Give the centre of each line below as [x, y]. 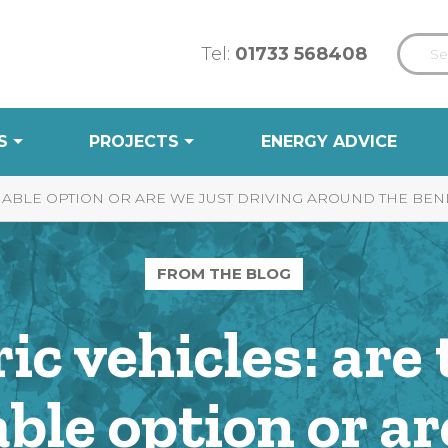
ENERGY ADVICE [328, 142]
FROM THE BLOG [224, 274]
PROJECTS [134, 142]
